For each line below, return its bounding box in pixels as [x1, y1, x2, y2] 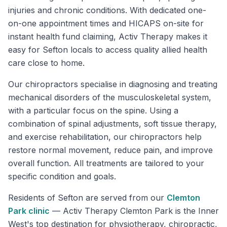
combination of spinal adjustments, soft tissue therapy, [8, 119, 217, 129]
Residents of [8, 193, 58, 203]
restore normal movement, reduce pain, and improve [8, 145, 213, 155]
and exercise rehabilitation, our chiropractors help [8, 132, 202, 142]
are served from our [83, 193, 167, 203]
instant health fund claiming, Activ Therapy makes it [8, 31, 207, 42]
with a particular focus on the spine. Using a [8, 105, 178, 116]
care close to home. [8, 58, 85, 68]
